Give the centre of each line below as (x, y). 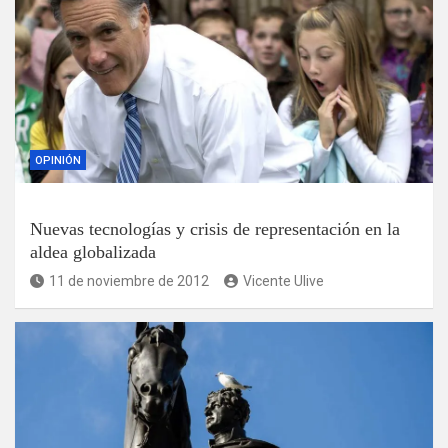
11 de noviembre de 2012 (129, 280)
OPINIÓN (58, 160)
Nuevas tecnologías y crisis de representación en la (215, 228)
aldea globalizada (93, 251)
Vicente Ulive (283, 280)
